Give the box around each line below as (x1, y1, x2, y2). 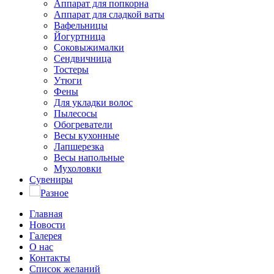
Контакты (29, 252, 70, 263)
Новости (29, 219, 65, 230)
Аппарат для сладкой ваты (54, 9, 165, 20)
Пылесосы (54, 108, 97, 119)
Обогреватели (54, 119, 113, 130)
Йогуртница (54, 31, 105, 42)
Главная (29, 208, 62, 219)
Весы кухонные (54, 130, 119, 141)
